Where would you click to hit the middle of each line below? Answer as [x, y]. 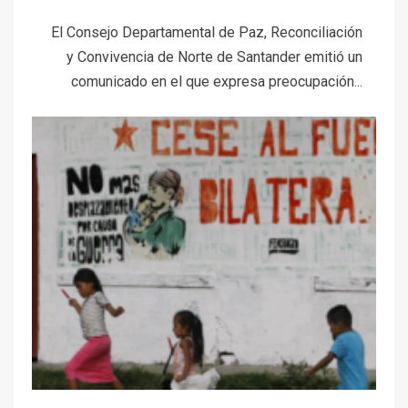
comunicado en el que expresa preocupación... [217, 82]
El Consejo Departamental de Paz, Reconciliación [207, 33]
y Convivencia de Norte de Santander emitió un [214, 57]
